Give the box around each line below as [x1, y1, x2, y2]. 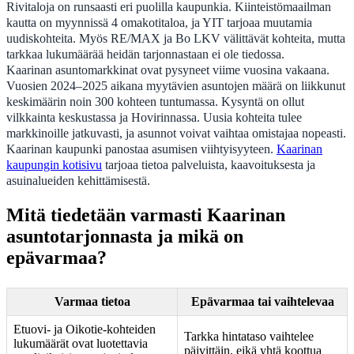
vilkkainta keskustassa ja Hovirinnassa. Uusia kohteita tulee [6, 110, 302, 126]
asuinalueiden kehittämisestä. [6, 173, 150, 189]
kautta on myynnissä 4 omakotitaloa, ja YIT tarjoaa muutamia [6, 15, 312, 31]
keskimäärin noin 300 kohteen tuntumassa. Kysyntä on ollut [6, 94, 304, 110]
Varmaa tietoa [54, 295, 130, 309]
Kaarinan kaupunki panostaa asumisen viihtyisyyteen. [6, 141, 277, 157]
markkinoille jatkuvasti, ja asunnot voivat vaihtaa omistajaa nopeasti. [6, 126, 346, 141]
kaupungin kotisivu [6, 157, 102, 173]
